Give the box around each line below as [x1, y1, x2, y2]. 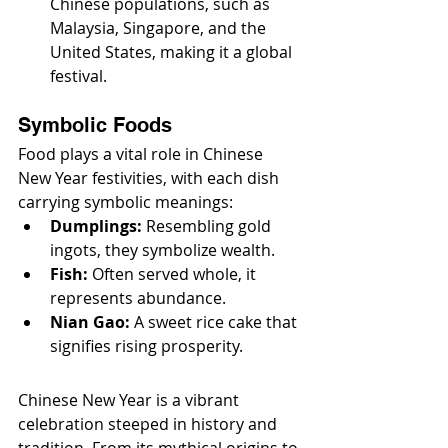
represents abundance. [50, 287, 226, 310]
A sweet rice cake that [130, 311, 301, 334]
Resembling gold [142, 215, 275, 238]
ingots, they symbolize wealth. [50, 239, 275, 262]
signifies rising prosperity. [50, 335, 243, 358]
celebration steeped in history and [18, 413, 281, 436]
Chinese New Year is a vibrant [18, 389, 243, 412]
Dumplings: [50, 215, 142, 238]
